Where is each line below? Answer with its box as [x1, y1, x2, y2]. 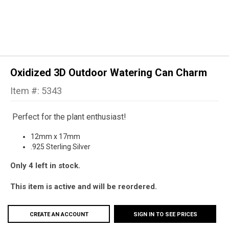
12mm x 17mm [31, 132, 80, 141]
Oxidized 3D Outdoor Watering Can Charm [10, 66, 207, 79]
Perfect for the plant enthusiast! [10, 112, 126, 122]
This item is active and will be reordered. [10, 182, 157, 192]
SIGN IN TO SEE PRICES [133, 211, 197, 218]
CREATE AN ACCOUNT [29, 211, 88, 218]
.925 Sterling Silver [31, 143, 90, 151]
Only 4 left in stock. [10, 161, 80, 171]
